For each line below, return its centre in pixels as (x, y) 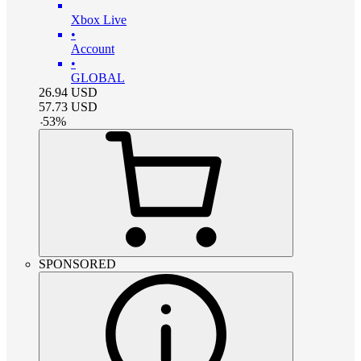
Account (93, 49)
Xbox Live (99, 20)
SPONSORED (77, 264)
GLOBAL (98, 78)
